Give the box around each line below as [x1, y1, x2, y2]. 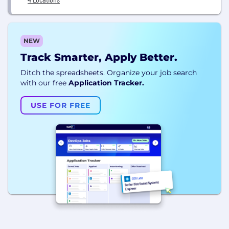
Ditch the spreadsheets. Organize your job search [20, 68, 197, 77]
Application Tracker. [68, 78, 144, 87]
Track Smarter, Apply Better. [20, 51, 177, 63]
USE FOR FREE [31, 101, 90, 110]
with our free [20, 78, 66, 87]
